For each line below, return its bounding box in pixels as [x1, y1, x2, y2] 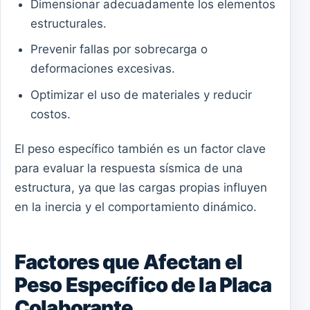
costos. [30, 107, 71, 121]
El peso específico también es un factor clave [15, 141, 266, 156]
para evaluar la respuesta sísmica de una [15, 161, 243, 175]
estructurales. [30, 17, 107, 31]
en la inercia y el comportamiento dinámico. [15, 199, 257, 214]
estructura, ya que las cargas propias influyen [15, 180, 267, 194]
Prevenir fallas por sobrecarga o [30, 42, 208, 57]
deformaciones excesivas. [30, 62, 175, 76]
